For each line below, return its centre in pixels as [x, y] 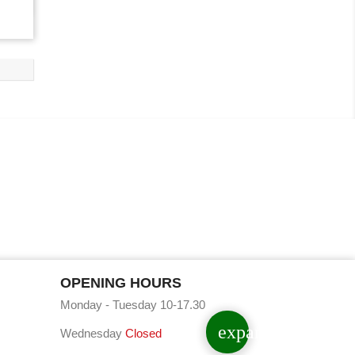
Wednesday [92, 333]
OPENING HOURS [120, 283]
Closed [143, 333]
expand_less [264, 332]
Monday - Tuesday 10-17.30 [132, 305]
